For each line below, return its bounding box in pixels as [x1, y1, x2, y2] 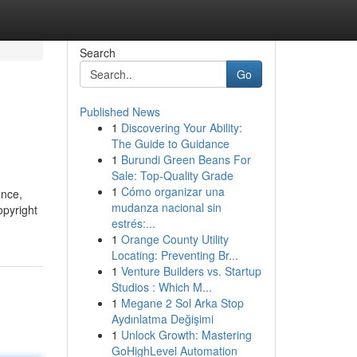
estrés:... [111, 215, 155, 231]
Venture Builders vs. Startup [120, 263, 261, 279]
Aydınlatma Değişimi [111, 311, 214, 327]
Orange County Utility [120, 231, 229, 247]
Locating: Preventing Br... [111, 247, 238, 263]
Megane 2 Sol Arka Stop [120, 295, 244, 311]
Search [79, 45, 116, 61]
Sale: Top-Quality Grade [111, 167, 233, 183]
